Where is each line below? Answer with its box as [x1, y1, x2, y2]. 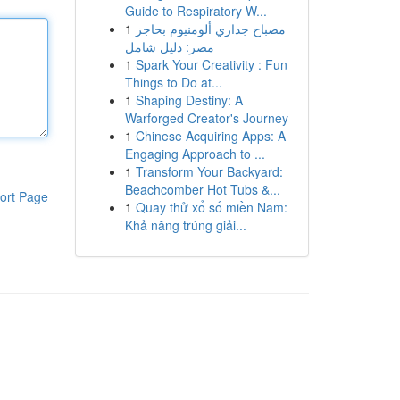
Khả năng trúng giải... [124, 216, 246, 234]
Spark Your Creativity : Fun [135, 55, 287, 73]
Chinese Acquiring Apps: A [135, 127, 286, 145]
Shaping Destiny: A [135, 91, 243, 109]
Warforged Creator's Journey [124, 109, 288, 127]
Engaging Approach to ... [124, 145, 265, 162]
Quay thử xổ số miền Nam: [135, 198, 287, 216]
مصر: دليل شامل [124, 37, 214, 55]
